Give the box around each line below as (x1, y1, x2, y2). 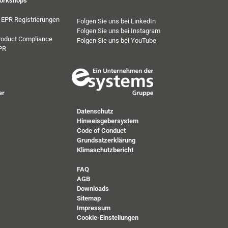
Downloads (77, 185, 109, 193)
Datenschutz (77, 107, 113, 115)
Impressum (77, 204, 110, 212)
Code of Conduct (77, 126, 126, 134)
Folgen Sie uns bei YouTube (77, 36, 156, 44)
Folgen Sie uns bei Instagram (77, 26, 160, 35)
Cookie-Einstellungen (77, 214, 138, 222)
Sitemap (77, 194, 101, 203)
